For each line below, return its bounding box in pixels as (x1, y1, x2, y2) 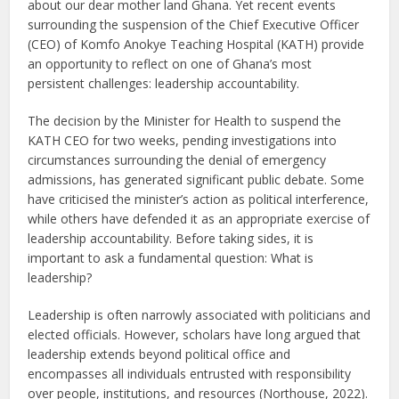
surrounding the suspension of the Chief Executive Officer (28, 15, 360, 33)
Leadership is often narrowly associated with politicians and (28, 305, 371, 323)
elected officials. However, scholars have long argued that (28, 325, 362, 343)
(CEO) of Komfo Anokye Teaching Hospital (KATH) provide (28, 35, 365, 53)
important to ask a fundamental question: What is (28, 248, 314, 266)
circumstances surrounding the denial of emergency (28, 151, 327, 168)
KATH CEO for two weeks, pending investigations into (28, 131, 338, 149)
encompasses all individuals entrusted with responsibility (28, 364, 352, 382)
